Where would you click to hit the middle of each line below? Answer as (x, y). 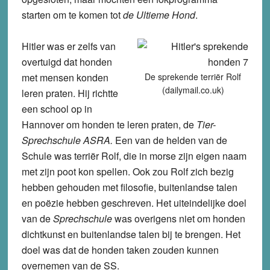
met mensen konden (65, 78)
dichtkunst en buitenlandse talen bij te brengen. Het (131, 234)
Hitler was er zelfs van (68, 46)
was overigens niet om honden (178, 219)
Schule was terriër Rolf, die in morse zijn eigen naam (134, 156)
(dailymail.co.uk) (193, 90)
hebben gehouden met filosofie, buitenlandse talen (129, 187)
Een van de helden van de (171, 140)
